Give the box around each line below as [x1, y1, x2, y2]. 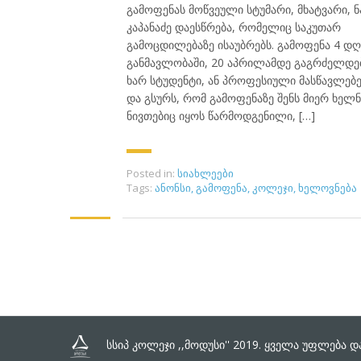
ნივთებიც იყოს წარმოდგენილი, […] [127, 107, 315, 123]
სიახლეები [177, 165, 234, 180]
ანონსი [155, 180, 191, 195]
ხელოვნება [298, 180, 357, 195]
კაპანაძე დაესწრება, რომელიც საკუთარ [127, 19, 341, 35]
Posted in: [127, 165, 175, 180]
